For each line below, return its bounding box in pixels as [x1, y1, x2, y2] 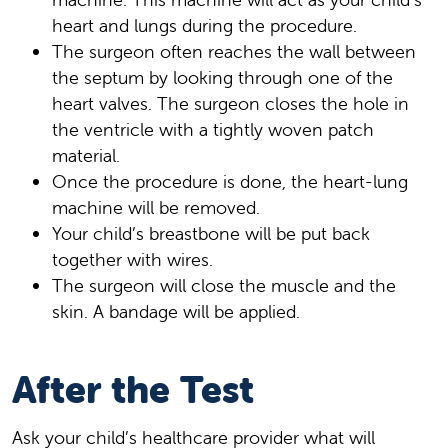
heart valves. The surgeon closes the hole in [52, 91, 409, 115]
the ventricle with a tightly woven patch [52, 117, 374, 141]
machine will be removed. [52, 195, 260, 219]
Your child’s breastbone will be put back [52, 221, 370, 245]
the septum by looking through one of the [52, 65, 393, 89]
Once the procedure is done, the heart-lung [52, 169, 408, 193]
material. [52, 143, 120, 167]
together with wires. [52, 247, 213, 271]
